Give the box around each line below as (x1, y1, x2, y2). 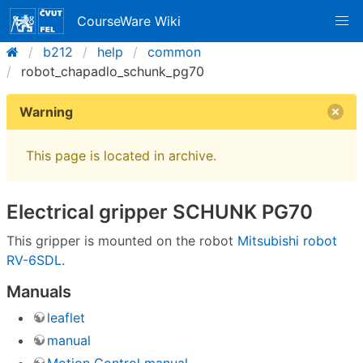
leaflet (47, 310, 85, 327)
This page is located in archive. (26, 147, 216, 164)
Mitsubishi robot (237, 232, 337, 249)
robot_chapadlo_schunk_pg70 (21, 63, 204, 79)
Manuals (6, 281, 71, 301)
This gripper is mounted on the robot (6, 232, 237, 249)
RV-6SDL (6, 251, 62, 268)
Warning (19, 104, 73, 120)
